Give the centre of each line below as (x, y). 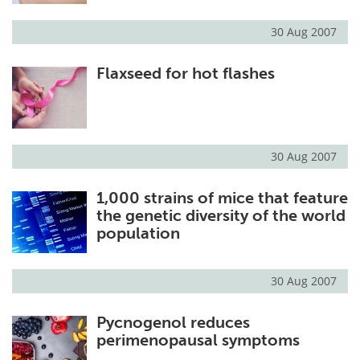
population (138, 233)
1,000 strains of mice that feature (222, 198)
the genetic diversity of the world (221, 216)
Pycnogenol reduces (173, 323)
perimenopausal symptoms (198, 340)
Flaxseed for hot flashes (185, 73)
